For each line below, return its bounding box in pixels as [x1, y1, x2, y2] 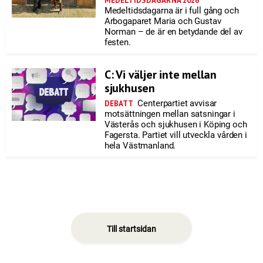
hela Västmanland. [104, 140, 176, 151]
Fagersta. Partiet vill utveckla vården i [104, 130, 247, 140]
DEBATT [104, 99, 134, 109]
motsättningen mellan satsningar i [104, 109, 235, 119]
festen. [104, 37, 131, 48]
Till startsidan [107, 224, 156, 234]
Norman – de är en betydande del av [104, 26, 242, 37]
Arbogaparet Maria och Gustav [104, 16, 221, 26]
